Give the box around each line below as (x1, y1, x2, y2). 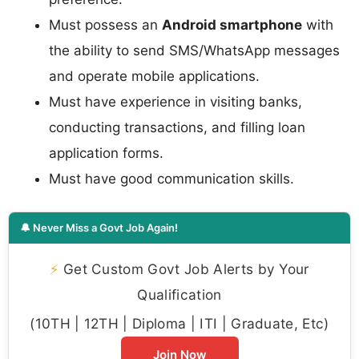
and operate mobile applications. (49, 67, 260, 84)
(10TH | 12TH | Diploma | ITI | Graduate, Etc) (30, 315, 329, 333)
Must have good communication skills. (49, 170, 294, 187)
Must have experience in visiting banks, (49, 93, 302, 110)
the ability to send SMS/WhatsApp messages (49, 42, 340, 58)
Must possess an (49, 16, 162, 33)
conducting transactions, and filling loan (49, 119, 305, 135)
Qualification (137, 286, 222, 304)
